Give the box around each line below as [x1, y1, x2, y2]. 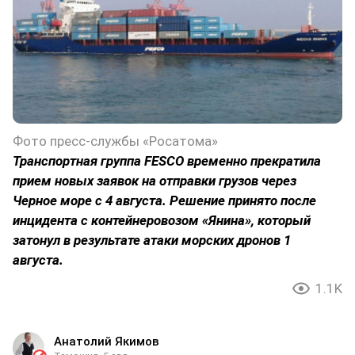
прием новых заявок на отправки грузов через [13, 173, 296, 189]
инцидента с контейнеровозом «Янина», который [13, 212, 311, 229]
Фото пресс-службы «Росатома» [13, 133, 218, 150]
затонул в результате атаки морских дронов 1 [13, 232, 291, 249]
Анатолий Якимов [54, 334, 159, 349]
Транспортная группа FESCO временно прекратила [13, 153, 321, 170]
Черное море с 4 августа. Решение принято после [13, 193, 316, 209]
